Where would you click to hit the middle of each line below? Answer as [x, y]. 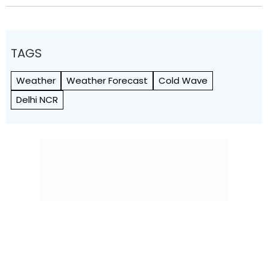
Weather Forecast [107, 81]
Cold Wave [183, 81]
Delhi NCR [37, 100]
